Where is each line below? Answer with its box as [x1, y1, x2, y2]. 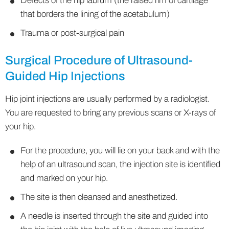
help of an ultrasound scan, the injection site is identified [20, 159, 220, 169]
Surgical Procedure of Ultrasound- [5, 54, 193, 67]
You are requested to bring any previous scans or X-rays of [5, 108, 216, 118]
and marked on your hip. [20, 173, 108, 183]
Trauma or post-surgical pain [20, 28, 124, 38]
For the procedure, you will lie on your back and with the [20, 146, 220, 155]
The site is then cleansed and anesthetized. [20, 192, 177, 202]
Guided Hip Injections [5, 70, 125, 83]
